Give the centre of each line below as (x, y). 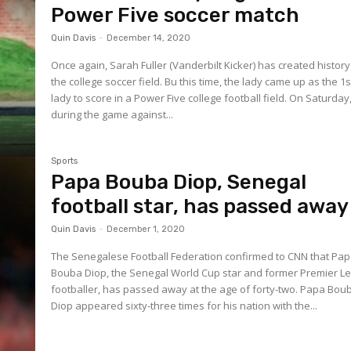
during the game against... (112, 114)
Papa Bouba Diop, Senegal (179, 183)
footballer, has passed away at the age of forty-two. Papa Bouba (176, 289)
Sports (65, 161)
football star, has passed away (200, 207)
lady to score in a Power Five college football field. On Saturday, (170, 98)
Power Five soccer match (175, 15)
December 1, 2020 (146, 230)
